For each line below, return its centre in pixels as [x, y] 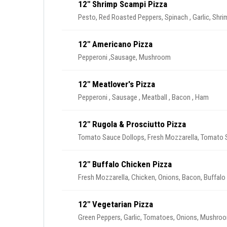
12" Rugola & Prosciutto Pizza [132, 124]
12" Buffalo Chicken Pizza [125, 164]
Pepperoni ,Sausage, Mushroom [124, 57]
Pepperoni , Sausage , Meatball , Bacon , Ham [175, 97]
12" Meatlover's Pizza [117, 84]
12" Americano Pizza [115, 44]
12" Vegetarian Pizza [116, 204]
